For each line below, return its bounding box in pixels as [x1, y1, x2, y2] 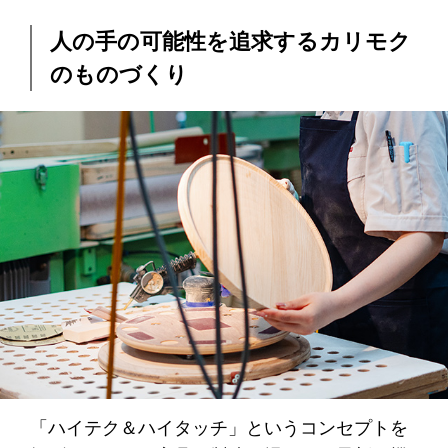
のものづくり [49, 61, 188, 87]
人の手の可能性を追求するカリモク [49, 28, 411, 54]
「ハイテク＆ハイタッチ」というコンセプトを [29, 418, 408, 439]
